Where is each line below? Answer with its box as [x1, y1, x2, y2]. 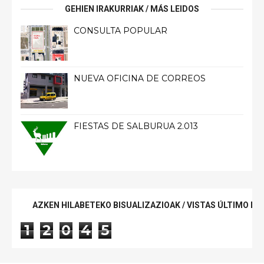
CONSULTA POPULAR [74, 25, 167, 37]
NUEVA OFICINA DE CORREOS [74, 73, 206, 84]
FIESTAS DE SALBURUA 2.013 [74, 121, 198, 132]
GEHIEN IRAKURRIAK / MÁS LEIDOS [65, 4, 199, 14]
